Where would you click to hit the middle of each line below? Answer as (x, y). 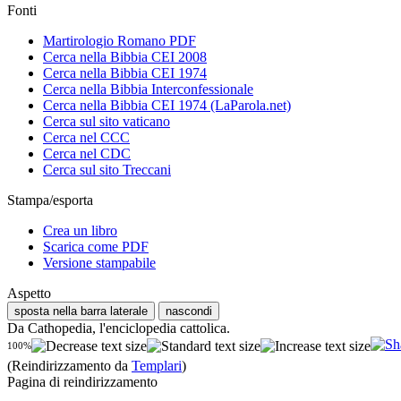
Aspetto (29, 294)
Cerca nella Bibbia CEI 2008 (125, 57)
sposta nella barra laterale (81, 311)
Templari (157, 366)
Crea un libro (80, 231)
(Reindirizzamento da (69, 366)
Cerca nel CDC (87, 154)
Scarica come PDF (96, 247)
